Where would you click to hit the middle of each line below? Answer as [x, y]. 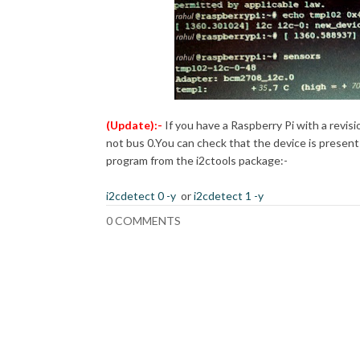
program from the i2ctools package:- [197, 160]
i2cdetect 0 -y [141, 196]
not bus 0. [131, 143]
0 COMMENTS [143, 221]
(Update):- [135, 125]
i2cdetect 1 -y [230, 196]
